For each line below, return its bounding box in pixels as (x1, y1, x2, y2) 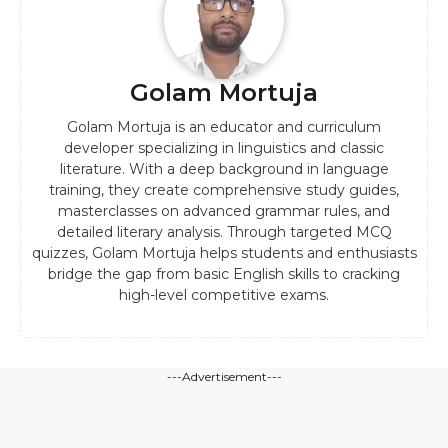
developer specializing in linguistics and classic (64, 139, 384, 158)
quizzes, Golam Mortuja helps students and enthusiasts (31, 244, 417, 263)
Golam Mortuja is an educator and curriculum (67, 118, 381, 137)
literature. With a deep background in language (59, 160, 389, 179)
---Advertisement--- (166, 369, 282, 385)
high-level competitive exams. (119, 286, 329, 305)
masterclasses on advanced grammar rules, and (58, 202, 390, 221)
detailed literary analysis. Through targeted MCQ (56, 223, 392, 242)
